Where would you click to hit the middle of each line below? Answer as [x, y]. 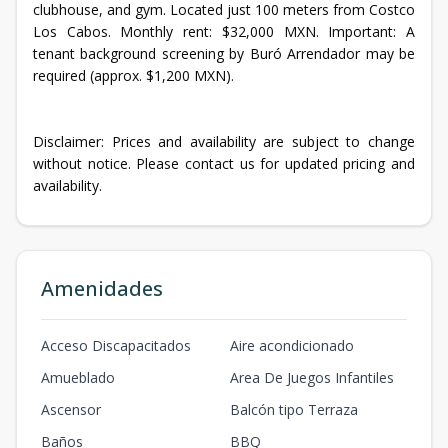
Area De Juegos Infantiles [312, 377]
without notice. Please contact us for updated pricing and [224, 163]
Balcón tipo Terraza [294, 409]
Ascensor [71, 409]
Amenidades [102, 288]
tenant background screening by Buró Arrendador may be [224, 53]
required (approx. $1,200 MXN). [133, 75]
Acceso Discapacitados [116, 345]
